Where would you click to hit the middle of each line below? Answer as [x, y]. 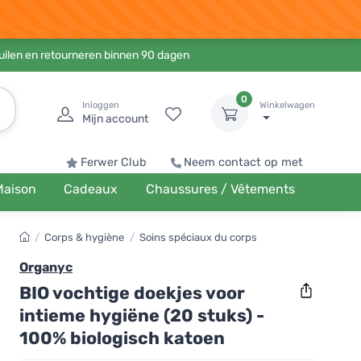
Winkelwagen [287, 105]
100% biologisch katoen [122, 338]
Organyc [46, 267]
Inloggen [101, 105]
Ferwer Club [114, 162]
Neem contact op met [243, 162]
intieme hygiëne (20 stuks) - [142, 315]
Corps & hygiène [85, 237]
